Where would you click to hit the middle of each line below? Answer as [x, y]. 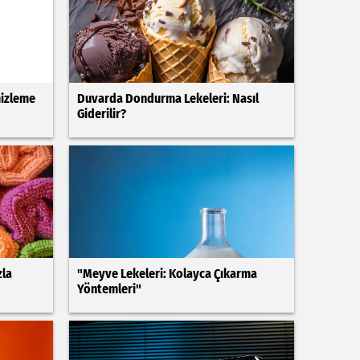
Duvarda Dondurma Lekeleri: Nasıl [168, 98]
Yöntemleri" [109, 289]
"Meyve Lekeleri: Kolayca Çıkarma [167, 274]
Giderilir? [101, 114]
